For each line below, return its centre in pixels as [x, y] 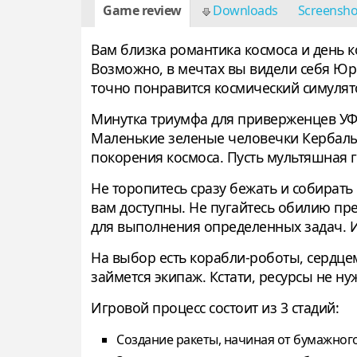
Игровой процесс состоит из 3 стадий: [215, 308]
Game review [142, 11]
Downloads [244, 11]
